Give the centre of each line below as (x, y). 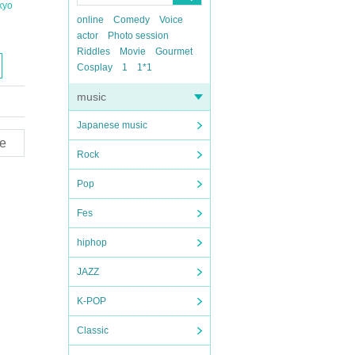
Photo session (138, 36)
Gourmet (174, 52)
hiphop (92, 242)
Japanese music (112, 125)
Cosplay (95, 67)
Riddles (94, 52)
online (90, 20)
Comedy (132, 20)
